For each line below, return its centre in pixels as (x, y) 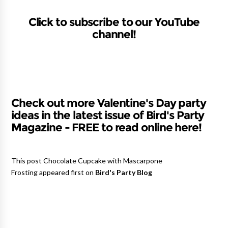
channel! (114, 34)
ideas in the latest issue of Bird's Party (108, 115)
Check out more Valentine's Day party (109, 103)
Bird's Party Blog (124, 172)
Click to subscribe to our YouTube (114, 22)
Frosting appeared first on (53, 172)
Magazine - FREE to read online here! (106, 127)
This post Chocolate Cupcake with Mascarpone (87, 161)
